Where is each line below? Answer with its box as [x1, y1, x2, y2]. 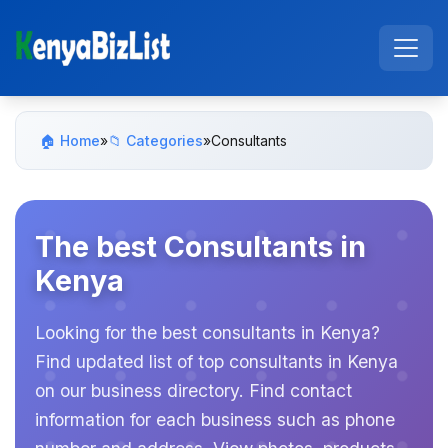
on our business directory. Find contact [35, 380, 352, 401]
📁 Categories [108, 132, 203, 149]
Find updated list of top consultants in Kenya [35, 351, 398, 372]
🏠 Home [40, 132, 100, 149]
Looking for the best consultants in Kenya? [35, 322, 380, 343]
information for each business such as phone [35, 409, 395, 430]
